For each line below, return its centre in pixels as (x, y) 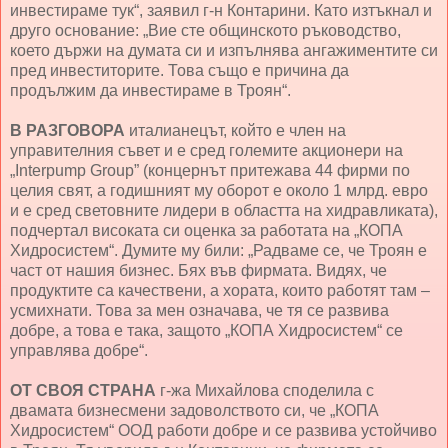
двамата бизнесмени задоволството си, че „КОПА (194, 411)
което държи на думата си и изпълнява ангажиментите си (224, 51)
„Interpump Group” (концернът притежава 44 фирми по (210, 171)
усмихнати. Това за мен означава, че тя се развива (199, 311)
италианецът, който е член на (235, 131)
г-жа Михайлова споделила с (265, 391)
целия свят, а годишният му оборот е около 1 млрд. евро (219, 191)
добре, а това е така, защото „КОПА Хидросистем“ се (206, 331)
